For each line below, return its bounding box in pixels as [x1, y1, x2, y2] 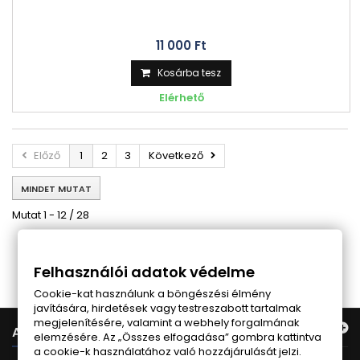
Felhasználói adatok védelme [34, 261, 256, 282]
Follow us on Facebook [103, 245, 257, 264]
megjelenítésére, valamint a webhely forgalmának [34, 314, 301, 330]
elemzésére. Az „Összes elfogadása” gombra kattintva [34, 329, 322, 345]
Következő [149, 148, 203, 163]
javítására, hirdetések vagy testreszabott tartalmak [34, 300, 302, 316]
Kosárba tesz [157, 66, 221, 80]
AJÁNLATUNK [12, 323, 96, 342]
